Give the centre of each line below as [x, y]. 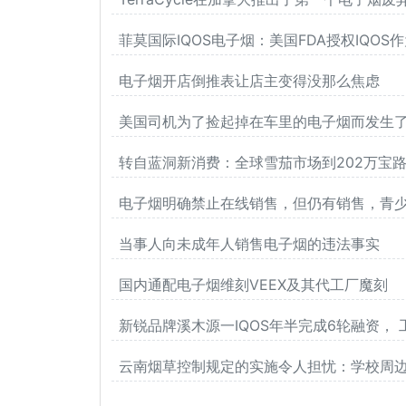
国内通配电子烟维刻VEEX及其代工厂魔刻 [253, 285]
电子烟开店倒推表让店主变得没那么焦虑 [249, 81]
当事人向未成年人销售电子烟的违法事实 [249, 244]
